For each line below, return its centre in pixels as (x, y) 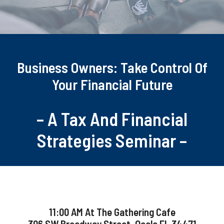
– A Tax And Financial (112, 119)
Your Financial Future (112, 84)
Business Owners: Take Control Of (112, 67)
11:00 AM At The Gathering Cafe (112, 212)
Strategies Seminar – (112, 140)
